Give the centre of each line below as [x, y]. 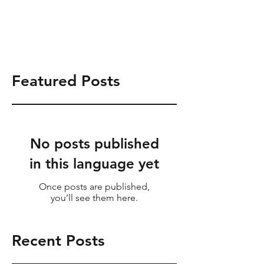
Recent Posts [58, 241]
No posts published [94, 143]
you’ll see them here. [94, 198]
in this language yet [94, 164]
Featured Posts [66, 81]
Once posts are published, [94, 187]
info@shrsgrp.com [46, 41]
